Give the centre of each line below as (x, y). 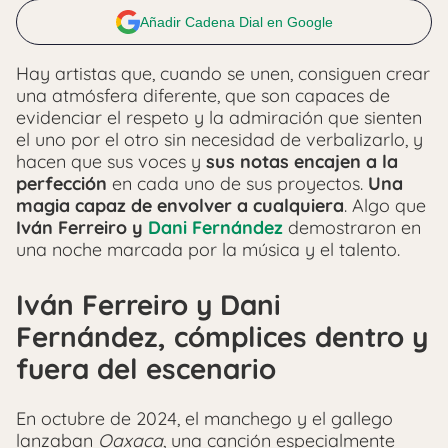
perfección (61, 183)
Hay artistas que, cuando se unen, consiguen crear (223, 73)
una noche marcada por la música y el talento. (208, 249)
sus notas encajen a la (302, 161)
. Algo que (385, 205)
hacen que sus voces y (111, 161)
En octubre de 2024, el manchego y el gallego (204, 419)
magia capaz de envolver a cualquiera (180, 205)
